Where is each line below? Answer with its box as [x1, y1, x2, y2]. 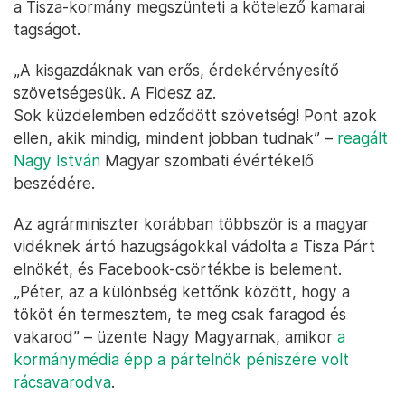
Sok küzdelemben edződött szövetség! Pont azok [14, 106, 377, 126]
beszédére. [14, 174, 95, 193]
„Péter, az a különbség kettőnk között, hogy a [14, 282, 350, 302]
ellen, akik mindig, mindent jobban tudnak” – [14, 128, 337, 148]
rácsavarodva [14, 372, 111, 392]
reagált [337, 128, 388, 148]
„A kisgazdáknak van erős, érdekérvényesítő [14, 61, 339, 80]
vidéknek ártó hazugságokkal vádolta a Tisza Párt [14, 237, 375, 257]
